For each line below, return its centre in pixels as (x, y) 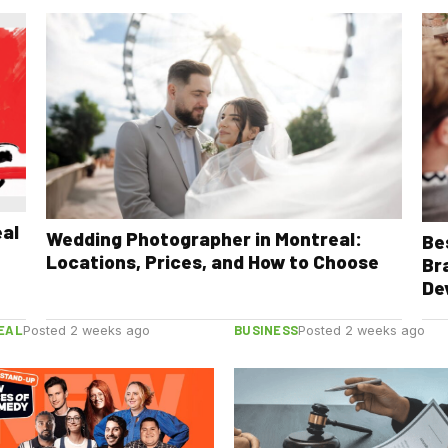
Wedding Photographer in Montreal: (203, 238)
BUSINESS (266, 329)
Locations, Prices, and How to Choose (212, 261)
